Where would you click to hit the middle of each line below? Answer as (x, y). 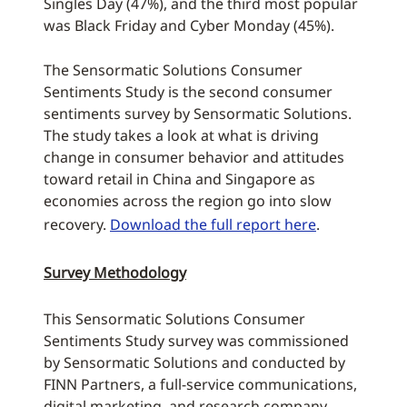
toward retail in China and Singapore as (179, 179)
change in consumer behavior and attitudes (194, 157)
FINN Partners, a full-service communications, (200, 384)
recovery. (77, 224)
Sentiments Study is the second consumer (188, 92)
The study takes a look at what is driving (181, 135)
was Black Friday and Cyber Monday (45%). (189, 25)
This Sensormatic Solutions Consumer (174, 319)
